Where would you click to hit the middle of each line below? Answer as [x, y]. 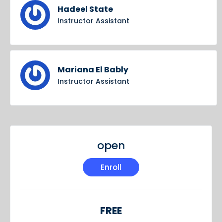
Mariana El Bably [93, 70]
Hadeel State [85, 9]
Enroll [111, 167]
